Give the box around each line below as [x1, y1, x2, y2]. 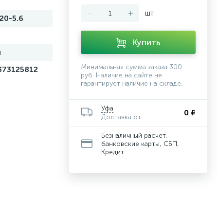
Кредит [101, 148, 124, 156]
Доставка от [101, 113, 141, 121]
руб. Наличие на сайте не [81, 71, 162, 79]
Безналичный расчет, [101, 131, 167, 140]
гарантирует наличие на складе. [81, 79, 182, 88]
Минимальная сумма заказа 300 [81, 63, 182, 71]
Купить [132, 37, 161, 48]
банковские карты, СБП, [101, 140, 179, 148]
